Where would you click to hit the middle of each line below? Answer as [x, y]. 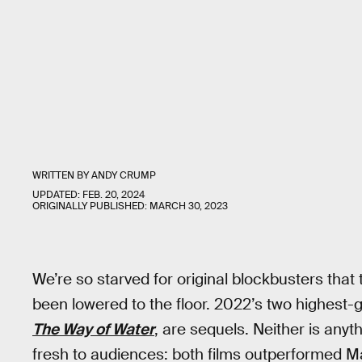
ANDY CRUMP [124, 175]
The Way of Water [93, 329]
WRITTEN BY [62, 175]
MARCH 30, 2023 [189, 206]
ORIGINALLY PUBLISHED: [91, 206]
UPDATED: [57, 195]
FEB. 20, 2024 [114, 195]
